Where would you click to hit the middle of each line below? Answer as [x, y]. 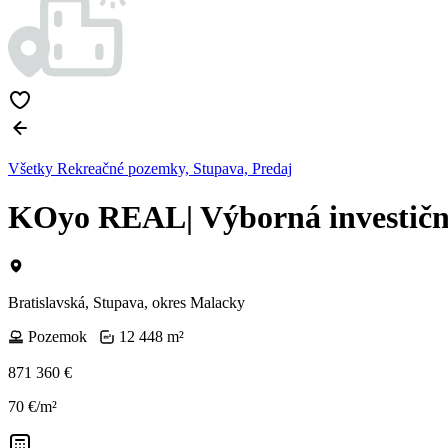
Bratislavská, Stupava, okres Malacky [126, 302]
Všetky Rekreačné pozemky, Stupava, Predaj [150, 168]
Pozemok [57, 336]
